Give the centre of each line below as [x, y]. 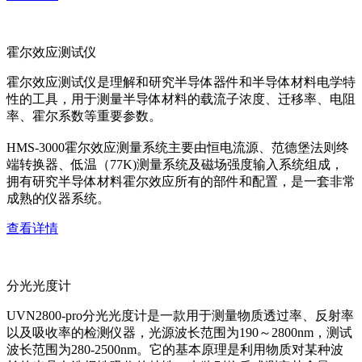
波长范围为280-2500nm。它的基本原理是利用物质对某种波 [175, 349]
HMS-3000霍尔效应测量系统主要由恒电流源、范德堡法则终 [178, 147]
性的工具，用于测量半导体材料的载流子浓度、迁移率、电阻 [181, 99]
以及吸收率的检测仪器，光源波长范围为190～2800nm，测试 [179, 333]
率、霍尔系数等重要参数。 [84, 116]
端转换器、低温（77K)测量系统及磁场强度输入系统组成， [175, 164]
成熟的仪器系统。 [58, 198]
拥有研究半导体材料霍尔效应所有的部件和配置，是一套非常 [181, 181]
